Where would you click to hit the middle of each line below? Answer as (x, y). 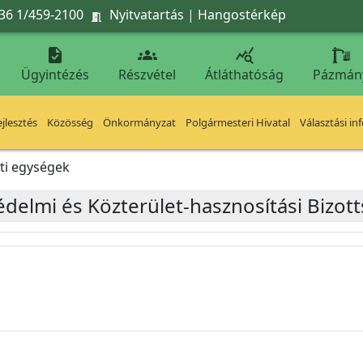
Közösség (70, 122)
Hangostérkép (242, 14)
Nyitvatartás (147, 14)
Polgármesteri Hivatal (238, 122)
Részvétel (147, 75)
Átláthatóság (244, 75)
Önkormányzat (139, 122)
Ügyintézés (55, 75)
